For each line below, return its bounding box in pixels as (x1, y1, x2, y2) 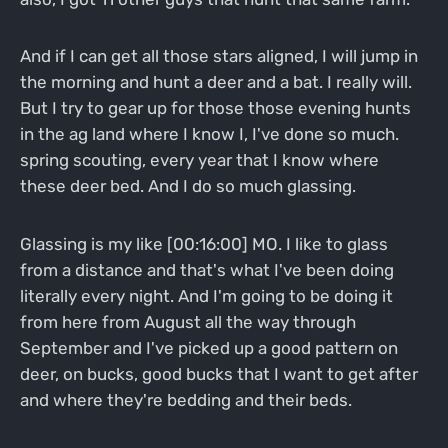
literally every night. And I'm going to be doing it (19, 286, 393, 307)
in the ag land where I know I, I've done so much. (19, 124, 399, 145)
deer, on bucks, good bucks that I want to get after (19, 364, 418, 385)
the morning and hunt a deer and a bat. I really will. (19, 72, 412, 93)
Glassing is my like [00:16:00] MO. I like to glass (19, 234, 388, 255)
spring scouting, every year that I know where (19, 150, 379, 171)
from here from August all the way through (19, 312, 356, 333)
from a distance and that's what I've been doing (19, 260, 394, 281)
